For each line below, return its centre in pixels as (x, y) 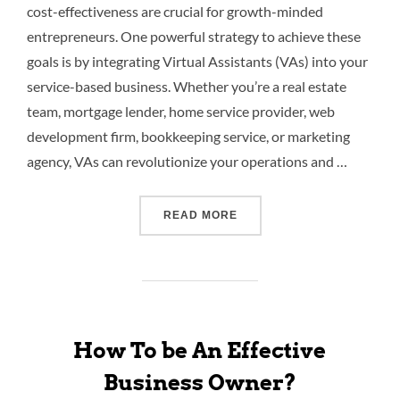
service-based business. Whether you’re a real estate (187, 86)
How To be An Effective (199, 350)
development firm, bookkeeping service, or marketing (188, 136)
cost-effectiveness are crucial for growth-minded (175, 11)
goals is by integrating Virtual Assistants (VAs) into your (197, 61)
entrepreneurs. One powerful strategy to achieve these (194, 36)
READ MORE (200, 215)
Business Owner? (200, 382)
